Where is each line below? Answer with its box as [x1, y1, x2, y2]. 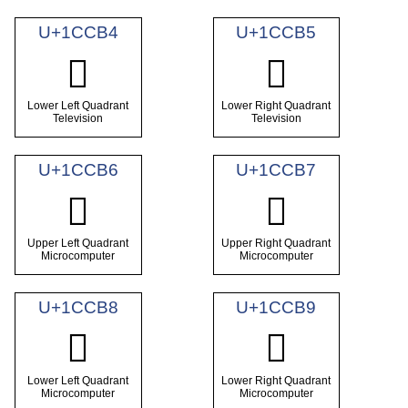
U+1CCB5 [236, 23, 317, 43]
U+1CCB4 [37, 23, 118, 43]
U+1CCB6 [37, 159, 118, 179]
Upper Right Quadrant [221, 237, 331, 250]
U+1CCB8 [37, 297, 118, 317]
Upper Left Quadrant [27, 237, 129, 250]
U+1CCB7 [236, 159, 317, 179]
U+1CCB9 [236, 297, 317, 317]
